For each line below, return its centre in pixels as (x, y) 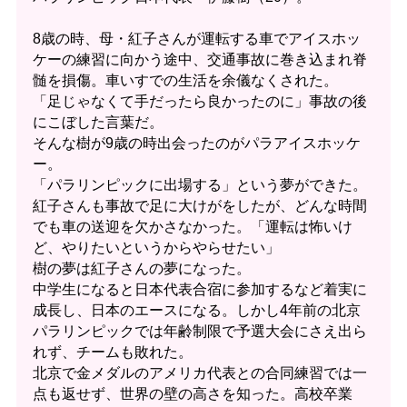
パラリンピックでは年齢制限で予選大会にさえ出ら (199, 331)
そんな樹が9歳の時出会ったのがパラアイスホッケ (196, 143)
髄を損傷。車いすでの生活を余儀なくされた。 (185, 80)
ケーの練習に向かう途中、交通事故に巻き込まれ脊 (199, 59)
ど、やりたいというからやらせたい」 (156, 247)
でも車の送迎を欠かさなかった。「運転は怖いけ (192, 226)
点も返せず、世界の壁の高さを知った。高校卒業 (192, 393)
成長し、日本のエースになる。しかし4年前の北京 (196, 310)
